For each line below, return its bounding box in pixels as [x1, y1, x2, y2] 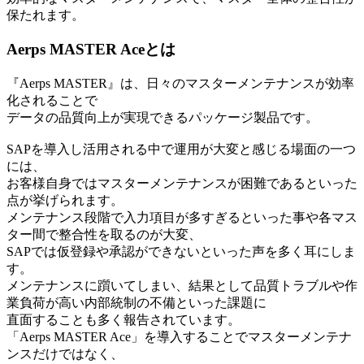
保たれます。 [6, 7, 84, 22]
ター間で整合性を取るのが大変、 [6, 227, 201, 241]
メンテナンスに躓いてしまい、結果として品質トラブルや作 [6, 278, 357, 292]
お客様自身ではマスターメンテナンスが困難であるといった [6, 175, 357, 190]
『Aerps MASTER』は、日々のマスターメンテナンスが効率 [6, 76, 354, 90]
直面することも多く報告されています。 [6, 312, 240, 327]
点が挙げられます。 [6, 193, 123, 207]
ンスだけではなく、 [6, 346, 123, 361]
